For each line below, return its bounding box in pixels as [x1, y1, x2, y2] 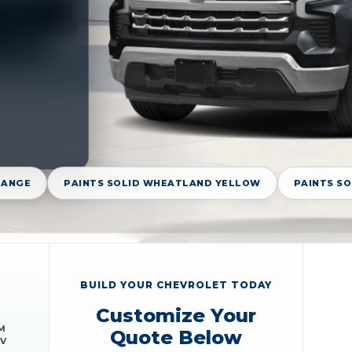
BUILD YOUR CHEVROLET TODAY [80, 278, 272, 291]
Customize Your [96, 303, 256, 327]
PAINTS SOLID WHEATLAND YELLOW [64, 178, 261, 189]
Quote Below [110, 325, 242, 349]
